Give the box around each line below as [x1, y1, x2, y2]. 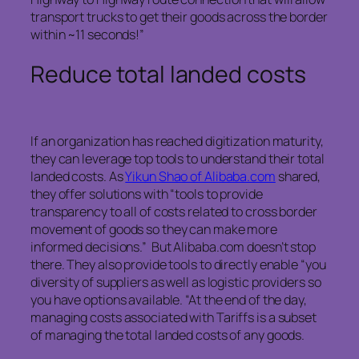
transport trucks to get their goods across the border [30, 7, 328, 26]
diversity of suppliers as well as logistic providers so [30, 272, 321, 291]
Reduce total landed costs [30, 58, 306, 91]
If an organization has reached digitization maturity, [30, 131, 324, 150]
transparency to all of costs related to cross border [30, 202, 317, 220]
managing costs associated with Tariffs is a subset [30, 308, 317, 326]
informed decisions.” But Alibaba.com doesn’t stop [30, 237, 316, 256]
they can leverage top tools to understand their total [30, 149, 325, 167]
